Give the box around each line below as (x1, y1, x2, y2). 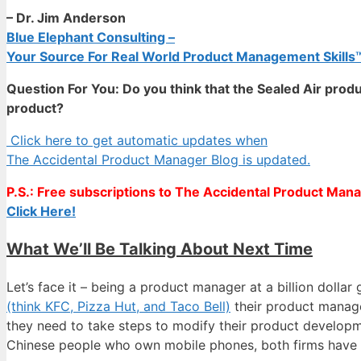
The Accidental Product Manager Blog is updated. (6, 151, 310, 168)
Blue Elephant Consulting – (6, 29, 175, 46)
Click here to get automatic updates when (6, 132, 268, 149)
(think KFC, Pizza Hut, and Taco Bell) (6, 298, 230, 315)
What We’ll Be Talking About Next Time (6, 239, 313, 259)
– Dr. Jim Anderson (6, 10, 126, 27)
